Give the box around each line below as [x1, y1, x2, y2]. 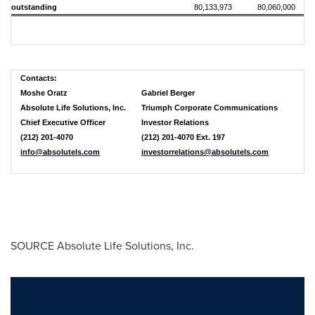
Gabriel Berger [141, 89, 195, 97]
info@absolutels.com [20, 148, 101, 156]
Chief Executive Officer [20, 118, 106, 127]
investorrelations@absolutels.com [141, 148, 269, 156]
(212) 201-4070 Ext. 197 [141, 133, 226, 141]
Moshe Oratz [20, 89, 68, 97]
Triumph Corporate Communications [141, 103, 278, 112]
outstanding [11, 3, 61, 11]
